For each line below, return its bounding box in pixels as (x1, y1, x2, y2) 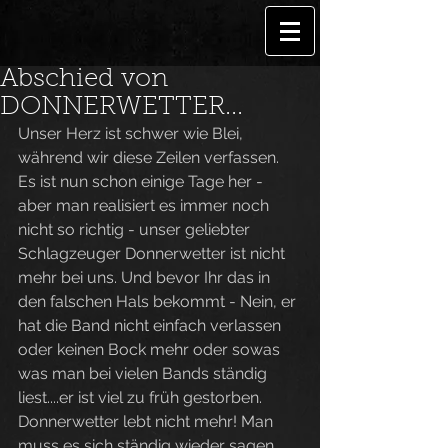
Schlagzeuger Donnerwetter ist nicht (18, 244, 289, 263)
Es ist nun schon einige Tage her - (18, 172, 267, 191)
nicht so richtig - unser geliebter (18, 220, 254, 239)
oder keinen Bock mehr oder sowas (18, 340, 284, 359)
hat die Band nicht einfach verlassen (18, 316, 285, 335)
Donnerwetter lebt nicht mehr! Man (18, 412, 277, 431)
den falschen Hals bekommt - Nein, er (18, 292, 300, 311)
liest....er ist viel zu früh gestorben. (18, 388, 266, 407)
